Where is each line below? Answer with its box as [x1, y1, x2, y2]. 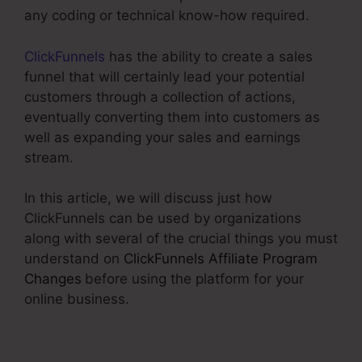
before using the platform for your [85, 271, 304, 287]
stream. [24, 149, 74, 166]
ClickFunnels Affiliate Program [124, 250, 318, 267]
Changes [24, 271, 82, 287]
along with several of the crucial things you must [24, 230, 338, 246]
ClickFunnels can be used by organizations [24, 210, 301, 226]
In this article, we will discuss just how [24, 190, 272, 206]
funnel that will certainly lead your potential [24, 68, 305, 85]
